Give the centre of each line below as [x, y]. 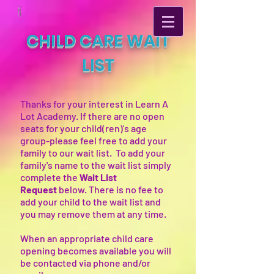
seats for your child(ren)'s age [83, 128]
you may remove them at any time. [93, 214]
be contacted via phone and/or [85, 263]
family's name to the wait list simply [96, 165]
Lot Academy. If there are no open [92, 116]
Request [39, 189]
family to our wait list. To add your [93, 153]
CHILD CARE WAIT [98, 41]
